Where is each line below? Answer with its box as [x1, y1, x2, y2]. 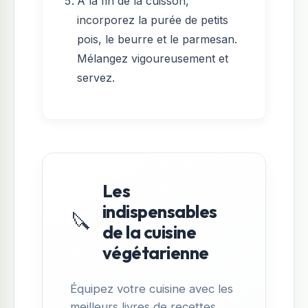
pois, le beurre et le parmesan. [77, 32, 237, 46]
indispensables [102, 199, 217, 223]
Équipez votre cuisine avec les [70, 281, 233, 296]
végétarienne [102, 241, 209, 264]
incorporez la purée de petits [77, 12, 228, 27]
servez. [77, 70, 115, 85]
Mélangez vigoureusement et [77, 51, 228, 65]
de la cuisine [102, 220, 197, 243]
